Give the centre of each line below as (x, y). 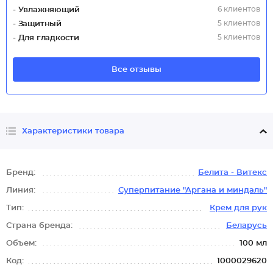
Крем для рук (238, 208)
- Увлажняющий (46, 10)
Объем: (23, 243)
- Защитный (37, 24)
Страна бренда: (41, 226)
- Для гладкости (46, 38)
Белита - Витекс (232, 173)
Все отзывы (136, 69)
